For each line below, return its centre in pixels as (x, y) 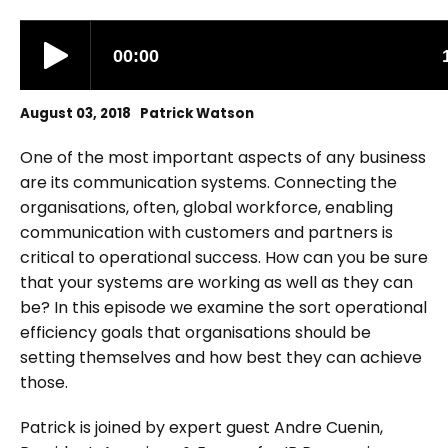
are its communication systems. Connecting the (208, 182)
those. (44, 382)
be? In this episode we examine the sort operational (223, 307)
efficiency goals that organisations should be (195, 332)
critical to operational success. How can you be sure (224, 257)
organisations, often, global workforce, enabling (206, 207)
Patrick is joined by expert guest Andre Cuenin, (201, 427)
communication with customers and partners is (206, 232)
